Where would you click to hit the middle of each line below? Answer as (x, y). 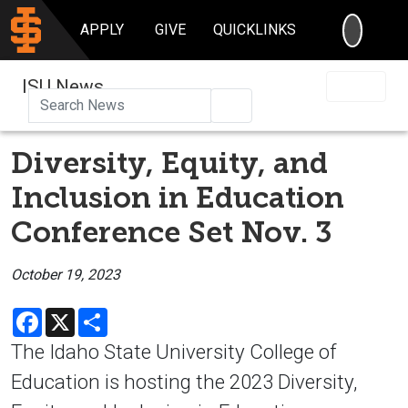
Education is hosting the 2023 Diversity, (184, 381)
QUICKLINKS (255, 30)
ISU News (63, 86)
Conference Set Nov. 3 (172, 232)
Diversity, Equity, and (169, 163)
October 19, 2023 (66, 274)
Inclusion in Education (178, 197)
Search (261, 104)
